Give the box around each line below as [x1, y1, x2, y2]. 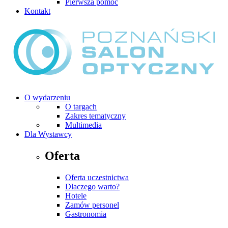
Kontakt [24, 6, 50, 15]
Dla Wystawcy [24, 129, 72, 138]
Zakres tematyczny [65, 111, 126, 120]
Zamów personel [65, 200, 119, 209]
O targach [65, 102, 97, 111]
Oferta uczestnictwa [65, 173, 129, 182]
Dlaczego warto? [65, 182, 120, 191]
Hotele [65, 191, 87, 200]
